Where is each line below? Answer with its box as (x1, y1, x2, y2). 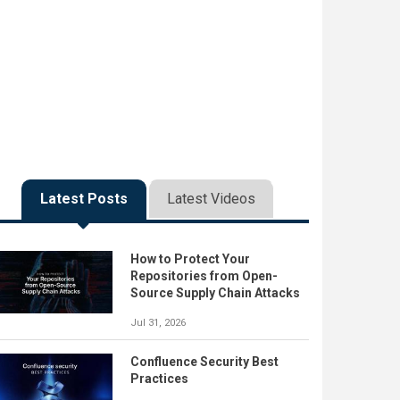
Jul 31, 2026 (130, 317, 186, 329)
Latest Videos (166, 190, 255, 207)
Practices (130, 371, 188, 386)
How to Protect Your (130, 252, 250, 266)
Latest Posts (39, 190, 128, 207)
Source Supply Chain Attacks (130, 286, 300, 300)
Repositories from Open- (130, 269, 278, 283)
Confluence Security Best (130, 354, 279, 369)
